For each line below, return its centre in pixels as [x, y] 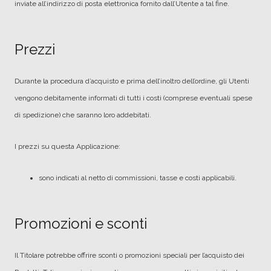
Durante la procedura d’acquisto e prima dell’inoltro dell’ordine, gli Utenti [132, 81]
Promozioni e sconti [81, 224]
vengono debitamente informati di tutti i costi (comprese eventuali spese [133, 98]
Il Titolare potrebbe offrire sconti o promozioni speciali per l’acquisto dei [129, 255]
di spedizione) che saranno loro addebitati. [83, 115]
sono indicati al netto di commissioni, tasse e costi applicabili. [138, 178]
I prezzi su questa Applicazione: [67, 146]
